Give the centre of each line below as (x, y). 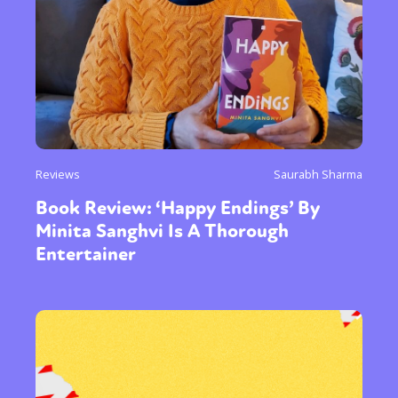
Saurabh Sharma (318, 174)
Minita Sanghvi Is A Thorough (162, 231)
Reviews (58, 174)
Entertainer (86, 254)
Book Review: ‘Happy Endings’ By (178, 207)
